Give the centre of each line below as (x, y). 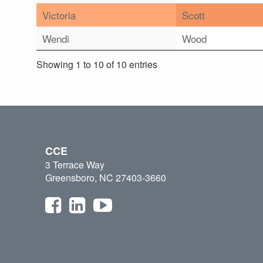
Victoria (59, 15)
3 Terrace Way (75, 165)
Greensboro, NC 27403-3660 (106, 178)
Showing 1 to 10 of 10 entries (97, 64)
